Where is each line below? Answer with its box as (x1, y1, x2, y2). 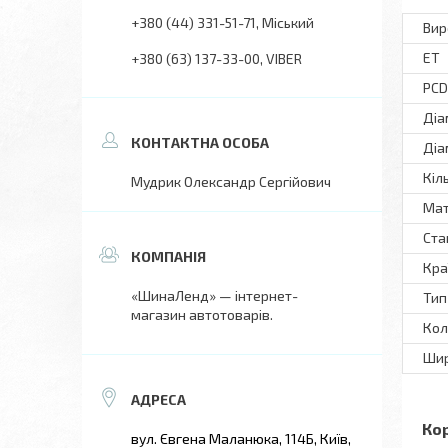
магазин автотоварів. (131, 306, 273, 323)
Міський (262, 14, 314, 31)
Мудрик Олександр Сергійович (131, 173, 331, 190)
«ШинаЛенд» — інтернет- (131, 287, 298, 304)
